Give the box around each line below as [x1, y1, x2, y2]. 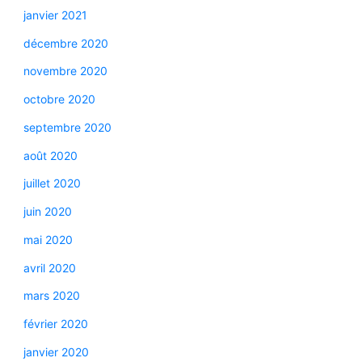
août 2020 [23, 148, 78, 162]
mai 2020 [23, 232, 73, 246]
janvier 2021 [23, 7, 87, 22]
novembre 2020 [23, 64, 107, 78]
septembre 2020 [23, 120, 112, 134]
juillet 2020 [23, 176, 81, 191]
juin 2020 [23, 204, 72, 219]
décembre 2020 [23, 36, 108, 50]
